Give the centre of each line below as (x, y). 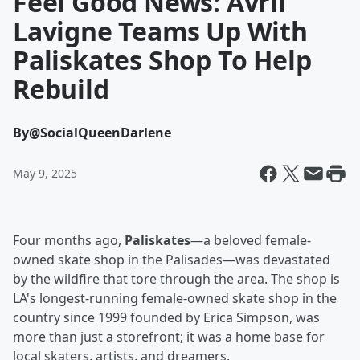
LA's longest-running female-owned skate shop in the (175, 298)
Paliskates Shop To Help (162, 60)
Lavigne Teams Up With (160, 31)
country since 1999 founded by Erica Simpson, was (166, 317)
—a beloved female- (251, 240)
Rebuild (61, 89)
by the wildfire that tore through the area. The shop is (176, 279)
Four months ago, (69, 240)
